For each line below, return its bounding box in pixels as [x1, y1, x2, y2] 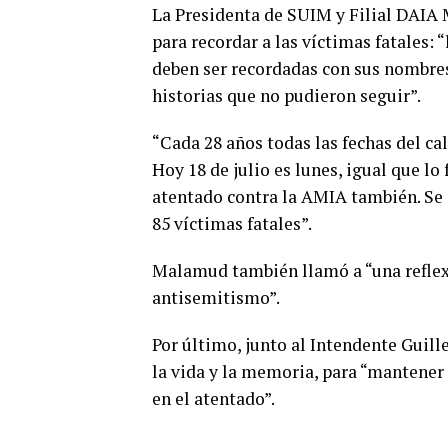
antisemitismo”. [152, 286, 280, 310]
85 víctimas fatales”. [152, 212, 312, 236]
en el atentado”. [152, 387, 275, 411]
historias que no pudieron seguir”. [152, 84, 421, 108]
